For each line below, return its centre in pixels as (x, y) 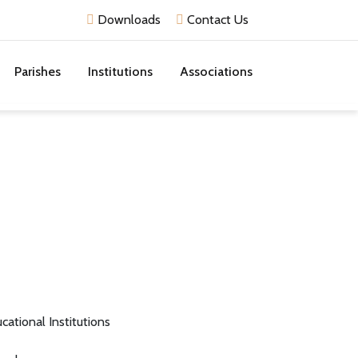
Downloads (127, 20)
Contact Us (216, 20)
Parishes (38, 72)
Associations (216, 72)
